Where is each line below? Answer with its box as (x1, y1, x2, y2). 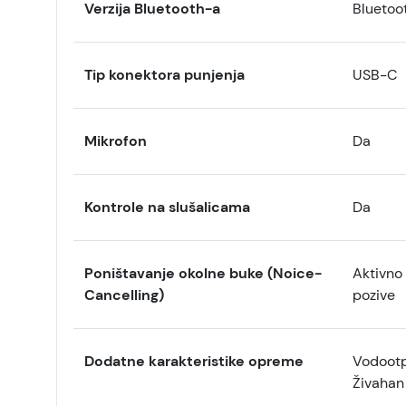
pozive (352, 285, 395, 304)
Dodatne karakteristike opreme (84, 352, 304, 371)
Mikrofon (84, 131, 147, 150)
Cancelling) (84, 285, 164, 304)
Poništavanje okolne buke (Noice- (84, 264, 322, 283)
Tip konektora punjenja (84, 65, 245, 84)
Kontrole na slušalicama (84, 198, 250, 217)
